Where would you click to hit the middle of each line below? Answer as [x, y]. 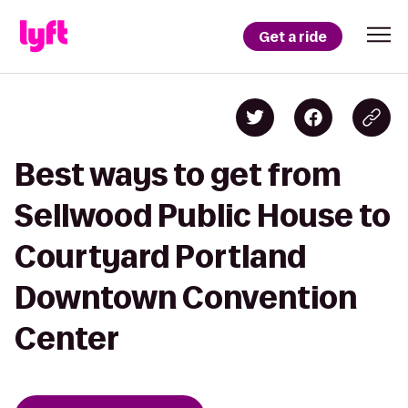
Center [67, 338]
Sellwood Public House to [203, 215]
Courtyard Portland [160, 256]
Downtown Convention [186, 297]
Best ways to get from [178, 174]
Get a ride [293, 36]
